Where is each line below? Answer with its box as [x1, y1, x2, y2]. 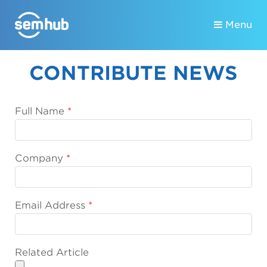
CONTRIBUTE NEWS [29, 61, 238, 85]
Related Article [15, 247, 89, 258]
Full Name [15, 105, 64, 117]
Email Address [15, 200, 85, 211]
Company [15, 153, 63, 164]
